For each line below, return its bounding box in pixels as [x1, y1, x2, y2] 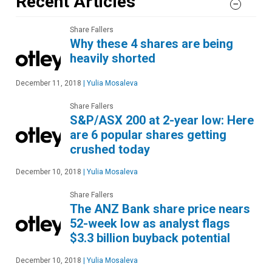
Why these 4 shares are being [70, 36, 233, 52]
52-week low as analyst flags [70, 216, 230, 231]
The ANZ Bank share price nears [70, 202, 250, 217]
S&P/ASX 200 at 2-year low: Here [70, 113, 254, 128]
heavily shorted [70, 51, 155, 66]
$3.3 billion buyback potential [70, 231, 230, 246]
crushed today [70, 142, 150, 157]
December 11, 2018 [16, 79, 81, 88]
